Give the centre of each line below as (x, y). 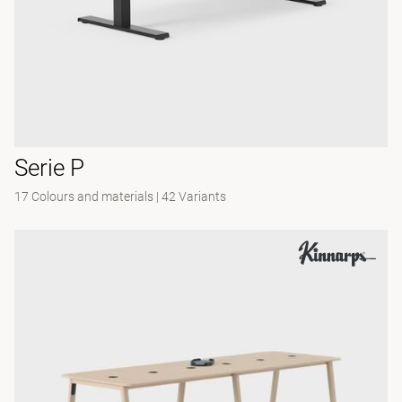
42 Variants (194, 197)
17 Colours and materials (84, 197)
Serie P (49, 168)
